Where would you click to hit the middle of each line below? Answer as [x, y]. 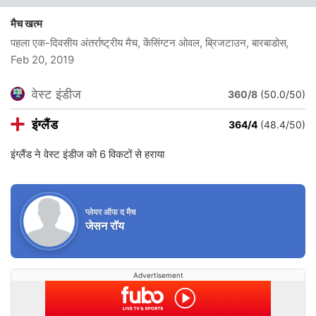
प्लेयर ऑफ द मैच [110, 212]
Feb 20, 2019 [42, 60]
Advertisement [158, 275]
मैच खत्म [30, 24]
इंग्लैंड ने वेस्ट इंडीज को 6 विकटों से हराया [87, 154]
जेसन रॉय [105, 225]
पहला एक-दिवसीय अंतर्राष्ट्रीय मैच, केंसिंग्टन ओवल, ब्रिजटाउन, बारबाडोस [148, 43]
